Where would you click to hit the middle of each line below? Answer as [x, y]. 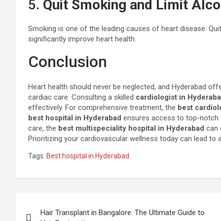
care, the [43, 128]
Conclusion [68, 62]
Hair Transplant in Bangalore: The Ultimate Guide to [123, 213]
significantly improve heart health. [82, 39]
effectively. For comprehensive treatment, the [103, 108]
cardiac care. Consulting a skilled [82, 97]
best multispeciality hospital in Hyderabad [131, 128]
